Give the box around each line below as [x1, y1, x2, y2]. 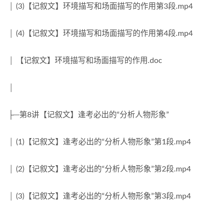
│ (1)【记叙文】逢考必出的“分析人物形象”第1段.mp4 [8, 138, 191, 146]
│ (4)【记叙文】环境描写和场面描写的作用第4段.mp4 [8, 30, 193, 37]
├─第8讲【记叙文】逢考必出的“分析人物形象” [8, 111, 169, 119]
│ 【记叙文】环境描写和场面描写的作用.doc [8, 57, 162, 64]
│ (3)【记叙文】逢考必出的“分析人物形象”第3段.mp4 [8, 192, 191, 200]
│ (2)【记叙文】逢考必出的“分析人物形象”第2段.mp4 [8, 165, 191, 173]
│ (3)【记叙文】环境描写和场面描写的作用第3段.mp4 [8, 2, 193, 10]
